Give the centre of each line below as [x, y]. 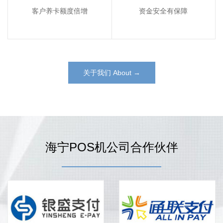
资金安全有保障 [164, 11]
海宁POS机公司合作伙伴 [111, 147]
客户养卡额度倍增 [59, 11]
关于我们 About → [111, 72]
